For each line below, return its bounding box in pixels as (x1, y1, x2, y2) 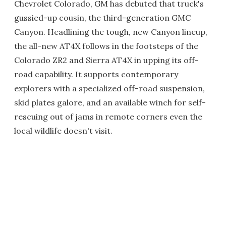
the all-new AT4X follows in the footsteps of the (14, 41, 198, 51)
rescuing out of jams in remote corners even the (14, 111, 202, 122)
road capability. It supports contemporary (14, 69, 178, 79)
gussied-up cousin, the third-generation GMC (14, 13, 191, 23)
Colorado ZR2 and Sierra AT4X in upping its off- (14, 55, 199, 65)
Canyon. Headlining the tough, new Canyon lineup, (14, 27, 207, 37)
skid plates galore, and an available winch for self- (14, 97, 206, 107)
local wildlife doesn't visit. (14, 126, 112, 136)
